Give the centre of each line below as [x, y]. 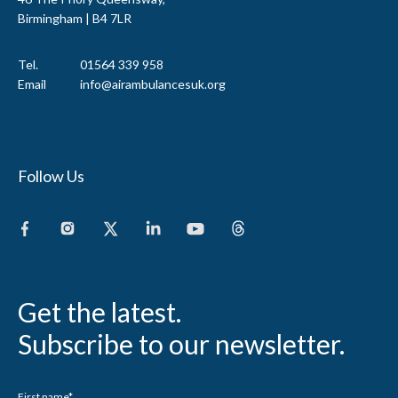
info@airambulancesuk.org [153, 84]
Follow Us [51, 175]
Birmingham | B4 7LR [75, 18]
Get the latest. [99, 311]
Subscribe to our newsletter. [181, 343]
